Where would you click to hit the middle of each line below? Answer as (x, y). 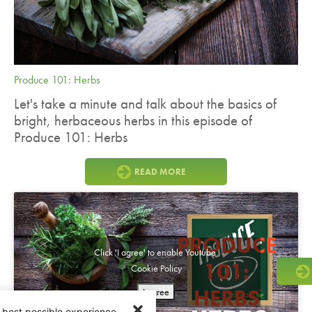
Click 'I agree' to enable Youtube (156, 252)
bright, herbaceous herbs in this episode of (133, 121)
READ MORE (160, 172)
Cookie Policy (156, 268)
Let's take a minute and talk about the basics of (145, 104)
